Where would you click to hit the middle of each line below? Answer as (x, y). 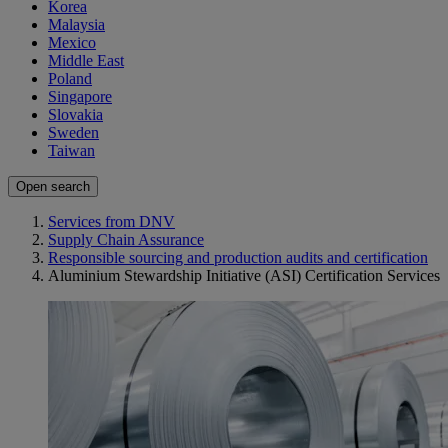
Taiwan (71, 151)
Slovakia (75, 115)
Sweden (73, 133)
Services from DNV (111, 222)
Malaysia (76, 25)
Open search (53, 187)
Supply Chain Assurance (126, 240)
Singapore (80, 97)
